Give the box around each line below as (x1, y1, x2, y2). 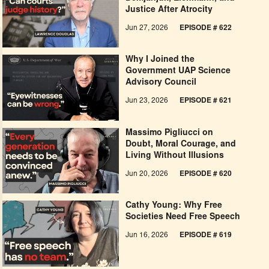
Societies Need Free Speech (125, 213, 241, 222)
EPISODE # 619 (180, 232, 232, 240)
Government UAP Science (125, 67, 231, 76)
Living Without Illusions (125, 151, 225, 160)
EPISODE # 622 (180, 25, 232, 32)
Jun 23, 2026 (125, 97, 171, 105)
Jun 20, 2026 (125, 170, 171, 178)
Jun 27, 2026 (125, 25, 171, 32)
